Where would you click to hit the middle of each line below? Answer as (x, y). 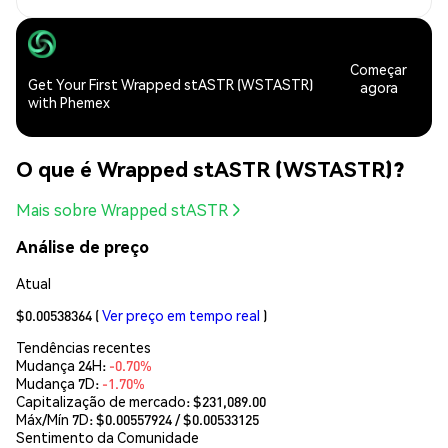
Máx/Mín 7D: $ (60, 418)
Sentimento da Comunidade (107, 436)
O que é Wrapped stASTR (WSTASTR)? (210, 168)
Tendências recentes (83, 346)
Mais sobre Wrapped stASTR (122, 210)
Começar (379, 68)
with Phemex (69, 102)
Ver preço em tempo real (181, 314)
